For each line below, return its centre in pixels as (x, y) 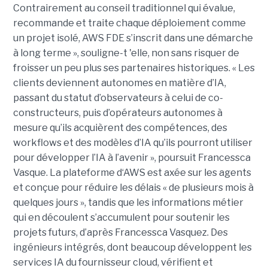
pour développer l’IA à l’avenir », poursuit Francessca (132, 158)
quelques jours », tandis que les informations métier (128, 203)
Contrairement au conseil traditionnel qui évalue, (124, 8)
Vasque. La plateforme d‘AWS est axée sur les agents (132, 173)
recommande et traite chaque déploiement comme (129, 23)
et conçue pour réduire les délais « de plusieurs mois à (133, 188)
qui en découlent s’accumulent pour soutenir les (121, 218)
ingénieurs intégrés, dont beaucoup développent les (132, 248)
